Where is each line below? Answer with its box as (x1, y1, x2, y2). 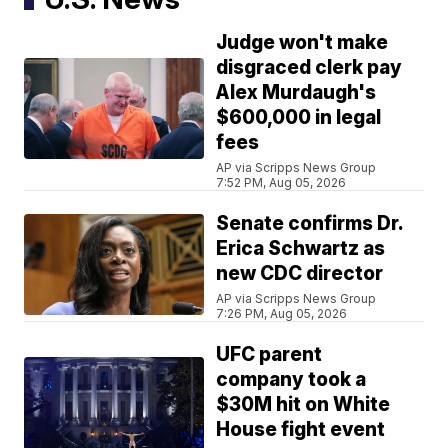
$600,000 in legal (216, 106, 382, 130)
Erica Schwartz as (216, 237, 386, 261)
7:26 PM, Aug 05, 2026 (216, 306, 348, 322)
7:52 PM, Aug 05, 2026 (216, 175, 347, 191)
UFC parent (216, 343, 323, 367)
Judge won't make (216, 31, 389, 55)
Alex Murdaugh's (216, 81, 377, 105)
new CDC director (216, 262, 384, 286)
